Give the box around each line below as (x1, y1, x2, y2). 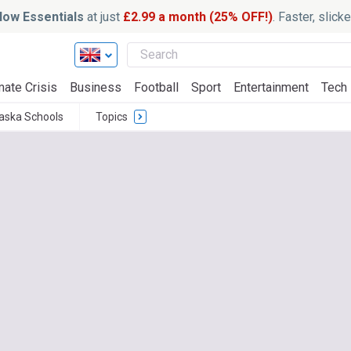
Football (134, 80, 179, 95)
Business (70, 80, 121, 95)
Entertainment (233, 80, 309, 95)
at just (83, 9, 123, 24)
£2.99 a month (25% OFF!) (122, 9, 273, 24)
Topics (96, 110, 128, 123)
